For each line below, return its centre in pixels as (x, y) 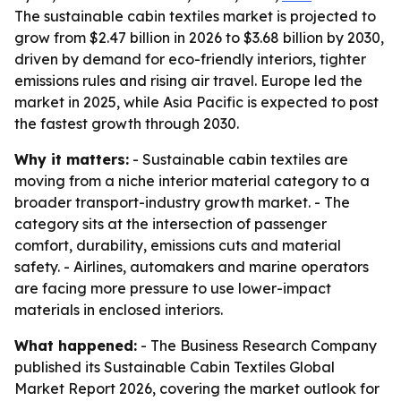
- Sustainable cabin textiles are (239, 159)
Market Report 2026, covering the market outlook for (197, 388)
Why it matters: (72, 159)
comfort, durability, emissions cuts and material (178, 245)
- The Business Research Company (257, 346)
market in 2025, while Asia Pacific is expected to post (196, 102)
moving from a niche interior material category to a (192, 181)
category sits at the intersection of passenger (171, 224)
